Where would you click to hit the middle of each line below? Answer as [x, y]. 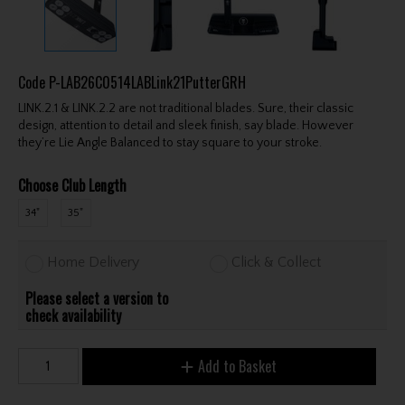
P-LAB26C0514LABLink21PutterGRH [147, 83]
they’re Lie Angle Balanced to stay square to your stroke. [170, 142]
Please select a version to [97, 298]
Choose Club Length [72, 186]
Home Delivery [94, 263]
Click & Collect [277, 263]
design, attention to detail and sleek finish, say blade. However [185, 125]
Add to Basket [238, 366]
